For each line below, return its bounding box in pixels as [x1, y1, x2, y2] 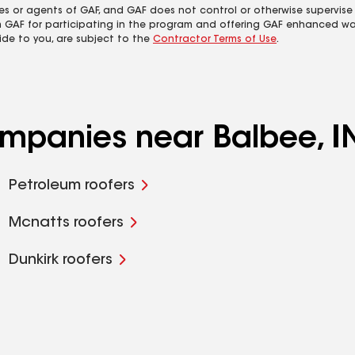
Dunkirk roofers [8, 254, 113, 268]
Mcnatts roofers [8, 216, 124, 231]
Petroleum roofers [8, 179, 135, 193]
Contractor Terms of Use [153, 35, 277, 44]
